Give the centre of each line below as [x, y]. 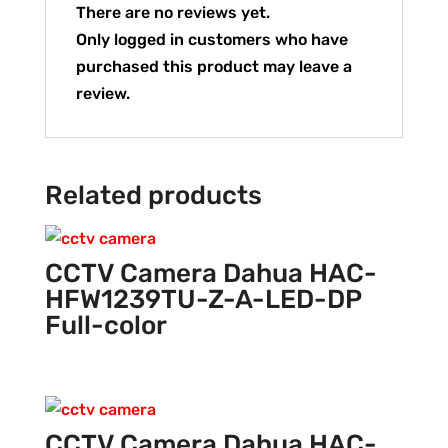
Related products [153, 195]
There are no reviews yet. [172, 12]
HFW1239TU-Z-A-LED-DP [202, 299]
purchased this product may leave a [213, 66]
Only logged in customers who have [211, 39]
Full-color [105, 325]
